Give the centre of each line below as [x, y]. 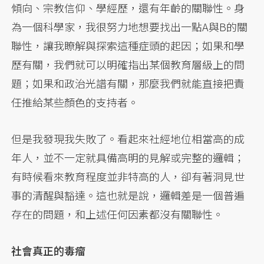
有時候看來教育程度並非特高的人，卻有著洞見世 [128, 176]
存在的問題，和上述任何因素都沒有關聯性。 [118, 214]
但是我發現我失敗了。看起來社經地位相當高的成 [128, 138]
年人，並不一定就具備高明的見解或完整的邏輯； [128, 157]
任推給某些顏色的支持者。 [75, 102]
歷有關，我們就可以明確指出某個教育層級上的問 [128, 64]
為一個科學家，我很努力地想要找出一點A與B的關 [130, 26]
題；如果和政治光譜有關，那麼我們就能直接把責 [128, 83]
